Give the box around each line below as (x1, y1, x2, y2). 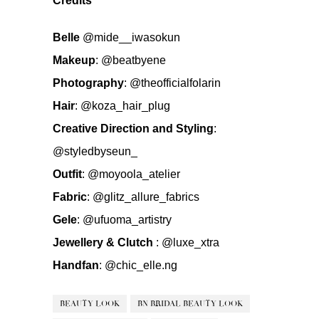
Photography (53, 76, 124, 89)
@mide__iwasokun (83, 31, 180, 43)
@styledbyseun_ (53, 145, 137, 157)
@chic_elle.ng (105, 258, 177, 271)
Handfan (53, 258, 99, 271)
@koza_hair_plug (80, 99, 170, 112)
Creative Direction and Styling (53, 122, 214, 135)
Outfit (53, 167, 82, 180)
